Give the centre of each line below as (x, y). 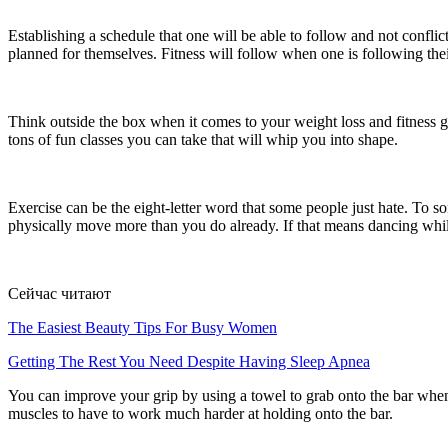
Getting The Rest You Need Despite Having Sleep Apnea (189, 361)
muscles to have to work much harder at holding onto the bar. (200, 413)
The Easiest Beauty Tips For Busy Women (142, 327)
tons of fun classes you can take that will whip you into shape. (203, 139)
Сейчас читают (59, 293)
